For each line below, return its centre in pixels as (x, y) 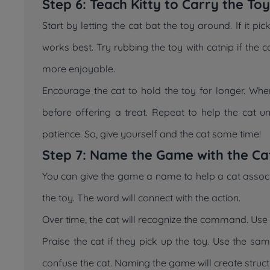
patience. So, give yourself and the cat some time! (152, 134)
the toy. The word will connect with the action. (141, 198)
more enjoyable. (79, 69)
